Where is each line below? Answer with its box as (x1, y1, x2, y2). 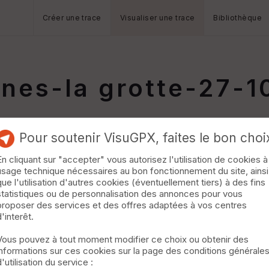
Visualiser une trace (119, 13, 195, 22)
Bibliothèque (213, 13, 262, 22)
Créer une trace (42, 13, 101, 22)
